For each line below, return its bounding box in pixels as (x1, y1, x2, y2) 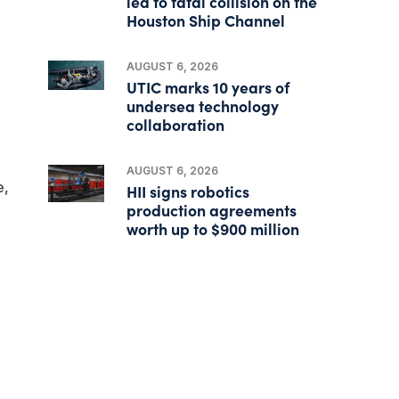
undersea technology (126, 94, 280, 117)
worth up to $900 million (126, 216, 300, 240)
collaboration (126, 112, 225, 135)
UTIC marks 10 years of (126, 75, 290, 98)
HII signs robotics (126, 179, 250, 202)
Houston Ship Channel (126, 8, 286, 31)
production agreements (126, 198, 297, 221)
